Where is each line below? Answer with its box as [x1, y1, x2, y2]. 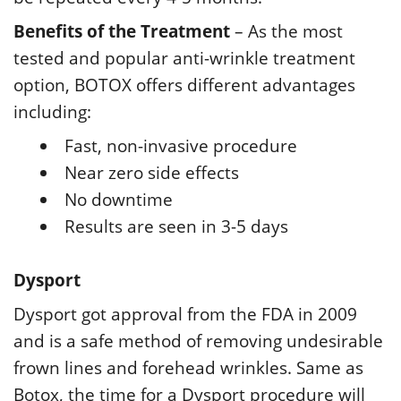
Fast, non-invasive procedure [64, 133, 297, 158]
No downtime [64, 187, 173, 211]
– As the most [230, 19, 343, 43]
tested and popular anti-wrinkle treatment [13, 46, 355, 70]
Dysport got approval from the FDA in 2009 [13, 302, 357, 326]
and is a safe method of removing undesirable [13, 328, 383, 353]
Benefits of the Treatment [13, 19, 230, 43]
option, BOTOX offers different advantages [13, 73, 355, 97]
